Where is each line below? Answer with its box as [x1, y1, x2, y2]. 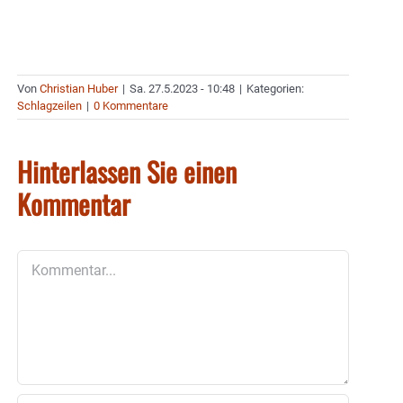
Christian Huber [40, 81, 118, 95]
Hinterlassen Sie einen [17, 150, 237, 192]
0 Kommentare [94, 98, 168, 112]
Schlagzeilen [17, 98, 82, 112]
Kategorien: [246, 81, 304, 95]
